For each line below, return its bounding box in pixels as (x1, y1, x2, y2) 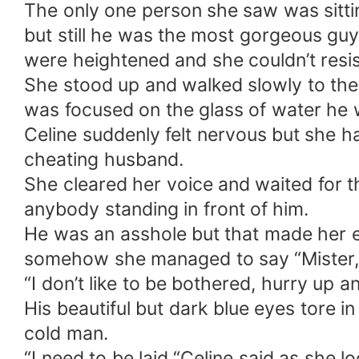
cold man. (24, 322, 108, 345)
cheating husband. (24, 148, 184, 171)
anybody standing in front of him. (24, 198, 309, 221)
